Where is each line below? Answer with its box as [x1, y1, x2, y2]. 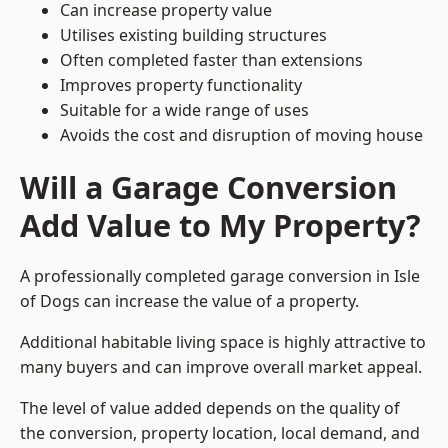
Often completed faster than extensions [60, 49, 363, 72]
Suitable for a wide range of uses [60, 99, 309, 122]
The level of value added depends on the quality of [20, 397, 400, 420]
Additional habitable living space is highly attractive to [20, 331, 426, 354]
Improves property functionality [60, 74, 302, 97]
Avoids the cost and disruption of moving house [60, 124, 423, 147]
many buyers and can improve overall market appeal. [20, 356, 422, 379]
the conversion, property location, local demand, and [20, 422, 420, 445]
